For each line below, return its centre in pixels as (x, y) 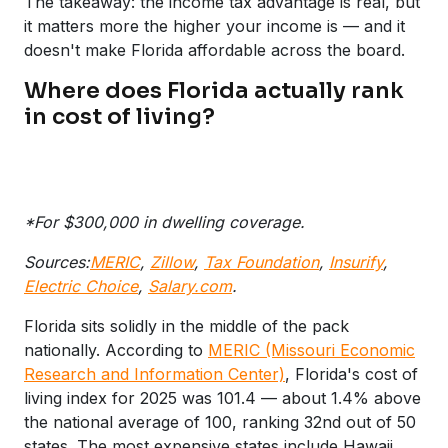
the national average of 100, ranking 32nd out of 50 (220, 421)
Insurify (356, 261)
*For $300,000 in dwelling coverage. (164, 221)
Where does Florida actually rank (214, 90)
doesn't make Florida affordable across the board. (214, 49)
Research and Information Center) (154, 373)
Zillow (172, 261)
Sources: (57, 261)
